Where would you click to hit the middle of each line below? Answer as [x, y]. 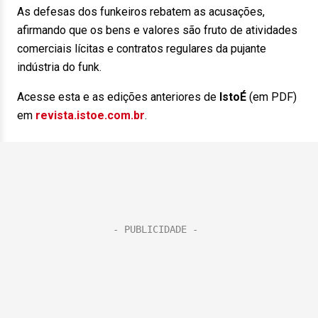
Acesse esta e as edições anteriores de [118, 97]
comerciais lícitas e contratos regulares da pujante [142, 49]
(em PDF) [272, 97]
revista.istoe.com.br [90, 115]
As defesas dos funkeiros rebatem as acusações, [141, 12]
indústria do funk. [59, 67]
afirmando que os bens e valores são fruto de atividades [157, 30]
